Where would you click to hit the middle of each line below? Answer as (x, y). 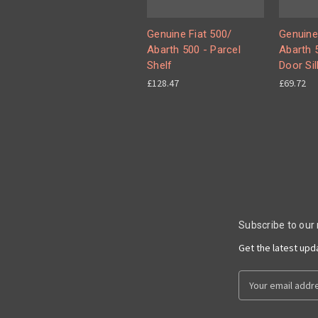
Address (257, 292)
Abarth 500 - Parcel (194, 50)
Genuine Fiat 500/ (190, 34)
